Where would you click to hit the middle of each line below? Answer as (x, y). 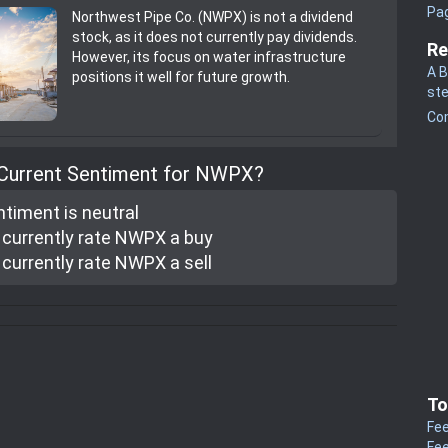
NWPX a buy (162, 238)
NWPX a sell (161, 263)
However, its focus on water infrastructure (209, 56)
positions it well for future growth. (181, 76)
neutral (110, 213)
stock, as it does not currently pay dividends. (214, 36)
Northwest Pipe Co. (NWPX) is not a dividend (212, 16)
